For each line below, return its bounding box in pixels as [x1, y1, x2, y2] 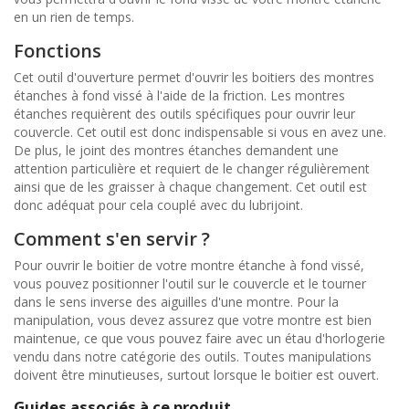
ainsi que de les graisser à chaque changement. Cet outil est [14, 177, 367, 195]
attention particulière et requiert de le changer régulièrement [14, 159, 370, 177]
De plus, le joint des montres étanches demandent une [14, 141, 339, 159]
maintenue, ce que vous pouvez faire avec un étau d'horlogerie [14, 329, 385, 347]
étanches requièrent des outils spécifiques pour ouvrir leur [14, 104, 355, 122]
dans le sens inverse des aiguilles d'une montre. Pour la [14, 292, 339, 310]
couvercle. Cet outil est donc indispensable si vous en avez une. [14, 122, 386, 141]
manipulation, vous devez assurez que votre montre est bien [14, 310, 372, 329]
